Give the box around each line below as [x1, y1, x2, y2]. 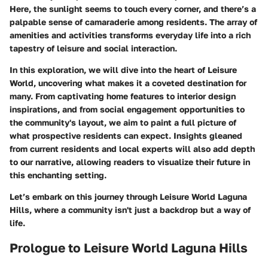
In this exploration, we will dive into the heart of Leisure [10, 64, 237, 75]
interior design [177, 90, 236, 101]
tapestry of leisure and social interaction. [10, 42, 177, 53]
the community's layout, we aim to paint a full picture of [10, 117, 236, 127]
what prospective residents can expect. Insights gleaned [10, 130, 242, 141]
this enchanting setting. [10, 169, 106, 180]
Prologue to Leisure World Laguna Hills [10, 239, 248, 255]
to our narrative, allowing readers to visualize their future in [10, 156, 250, 167]
